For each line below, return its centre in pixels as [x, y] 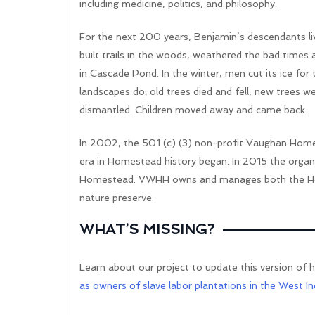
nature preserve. [117, 198]
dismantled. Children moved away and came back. [193, 110]
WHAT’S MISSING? [147, 230]
